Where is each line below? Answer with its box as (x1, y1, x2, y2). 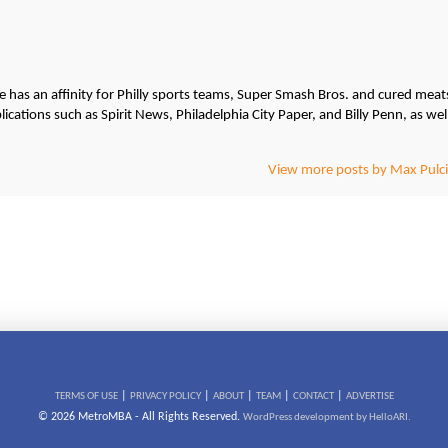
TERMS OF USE (54, 391, 118, 403)
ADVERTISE (345, 391, 394, 403)
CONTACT (292, 391, 334, 403)
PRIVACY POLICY (129, 391, 201, 403)
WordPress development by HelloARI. (242, 412, 411, 424)
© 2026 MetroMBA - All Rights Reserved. (37, 411, 243, 424)
